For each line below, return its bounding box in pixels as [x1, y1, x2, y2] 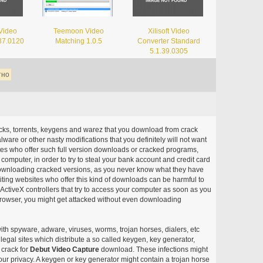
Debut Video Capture [29, 245, 99, 254]
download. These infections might [99, 245, 208, 254]
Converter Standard [137, 36, 201, 45]
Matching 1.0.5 [55, 36, 103, 45]
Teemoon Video [53, 26, 104, 35]
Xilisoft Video [148, 26, 190, 35]
